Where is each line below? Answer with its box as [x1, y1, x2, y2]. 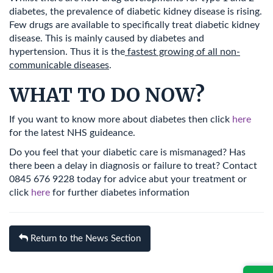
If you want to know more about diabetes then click [9, 114, 232, 124]
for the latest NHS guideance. [9, 127, 135, 138]
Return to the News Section [28, 234, 141, 243]
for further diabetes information [50, 188, 192, 197]
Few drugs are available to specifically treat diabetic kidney [9, 20, 260, 30]
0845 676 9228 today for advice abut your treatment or [9, 174, 247, 184]
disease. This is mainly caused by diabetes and [9, 34, 204, 43]
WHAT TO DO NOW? [9, 83, 205, 107]
